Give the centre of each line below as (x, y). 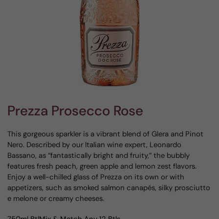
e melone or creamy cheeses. (56, 198)
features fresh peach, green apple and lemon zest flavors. (102, 166)
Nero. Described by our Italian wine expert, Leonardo (94, 145)
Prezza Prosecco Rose (75, 111)
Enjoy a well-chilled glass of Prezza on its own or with (96, 177)
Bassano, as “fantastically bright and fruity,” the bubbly (99, 155)
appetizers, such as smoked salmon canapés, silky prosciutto (109, 188)
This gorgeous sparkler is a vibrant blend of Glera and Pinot (105, 134)
